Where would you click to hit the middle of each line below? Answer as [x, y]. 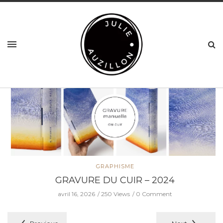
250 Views [112, 194]
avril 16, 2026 [73, 194]
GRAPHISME [111, 167]
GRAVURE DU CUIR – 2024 [111, 180]
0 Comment [151, 194]
